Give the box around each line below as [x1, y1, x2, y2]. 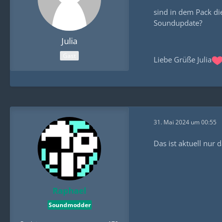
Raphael [53, 184, 86, 196]
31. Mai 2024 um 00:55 [154, 118, 217, 127]
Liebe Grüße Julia [154, 55, 212, 65]
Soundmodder [48, 201, 91, 210]
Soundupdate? [154, 18, 202, 28]
